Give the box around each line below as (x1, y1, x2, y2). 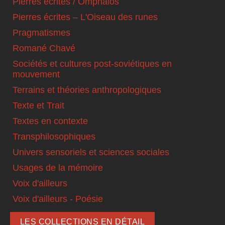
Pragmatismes (13, 28, 70, 38)
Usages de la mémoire (13, 163, 103, 173)
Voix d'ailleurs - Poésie (13, 194, 103, 204)
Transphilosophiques (13, 132, 95, 142)
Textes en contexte (13, 116, 88, 127)
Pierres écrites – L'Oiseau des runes (13, 12, 158, 23)
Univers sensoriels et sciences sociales (13, 147, 169, 158)
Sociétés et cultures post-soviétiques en (13, 59, 172, 69)
